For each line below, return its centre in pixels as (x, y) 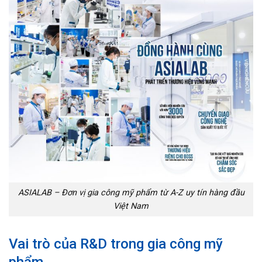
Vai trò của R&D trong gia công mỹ (116, 244)
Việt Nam (131, 206)
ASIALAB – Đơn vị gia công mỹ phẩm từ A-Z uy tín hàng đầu (131, 192)
